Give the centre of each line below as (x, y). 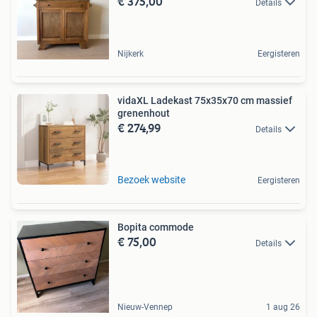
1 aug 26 (283, 307)
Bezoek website (151, 180)
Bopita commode (156, 227)
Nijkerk (131, 54)
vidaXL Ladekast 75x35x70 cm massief (205, 100)
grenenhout (144, 113)
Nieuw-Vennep (145, 307)
